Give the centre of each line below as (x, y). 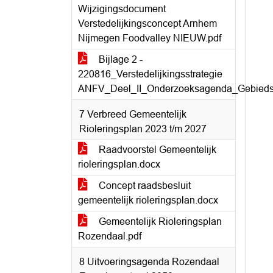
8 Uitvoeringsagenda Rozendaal (149, 262)
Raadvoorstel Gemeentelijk (156, 150)
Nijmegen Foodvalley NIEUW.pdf (150, 38)
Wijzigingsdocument (122, 9)
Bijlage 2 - (119, 59)
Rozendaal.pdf (110, 236)
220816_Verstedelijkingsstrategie (150, 74)
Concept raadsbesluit (144, 186)
